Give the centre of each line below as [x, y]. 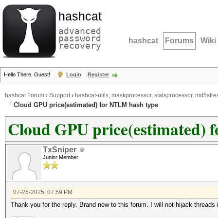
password [80, 38]
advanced [80, 31]
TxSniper [60, 150]
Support [60, 96]
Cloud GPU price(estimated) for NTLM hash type [86, 105]
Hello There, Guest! [28, 74]
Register [98, 74]
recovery [80, 45]
